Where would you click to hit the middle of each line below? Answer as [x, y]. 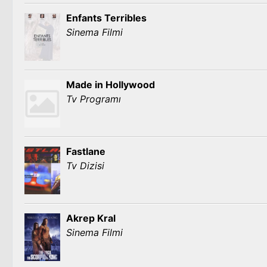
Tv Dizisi [85, 166]
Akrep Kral [91, 218]
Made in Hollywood [111, 85]
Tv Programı [94, 99]
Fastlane [86, 151]
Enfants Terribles [106, 18]
